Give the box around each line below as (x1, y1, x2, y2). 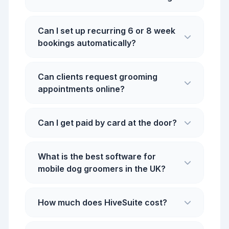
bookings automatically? (38, 38, 136, 48)
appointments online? (38, 84, 125, 94)
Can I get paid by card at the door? (38, 118, 177, 128)
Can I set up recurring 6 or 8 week (38, 26, 175, 36)
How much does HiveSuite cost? (38, 197, 167, 208)
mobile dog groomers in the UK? (38, 164, 166, 174)
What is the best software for (38, 151, 156, 162)
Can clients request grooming (38, 72, 157, 82)
